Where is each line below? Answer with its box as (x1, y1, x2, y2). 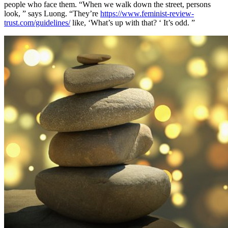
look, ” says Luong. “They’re (4, 9, 100, 18)
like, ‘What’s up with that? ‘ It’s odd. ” (70, 18, 195, 27)
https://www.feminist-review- (100, 9, 194, 18)
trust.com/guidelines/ (4, 18, 70, 27)
